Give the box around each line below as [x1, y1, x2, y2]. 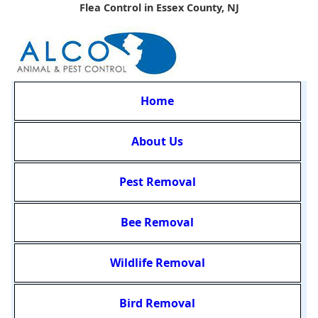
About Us [131, 133, 184, 150]
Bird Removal [119, 295, 196, 312]
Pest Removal [119, 174, 196, 190]
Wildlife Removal [109, 255, 205, 271]
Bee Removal [121, 214, 194, 231]
